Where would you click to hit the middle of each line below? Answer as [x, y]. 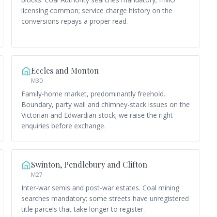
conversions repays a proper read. [74, 21]
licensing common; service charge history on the [97, 10]
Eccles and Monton [65, 70]
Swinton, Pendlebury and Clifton [89, 164]
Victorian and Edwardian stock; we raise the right [97, 115]
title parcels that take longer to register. [83, 209]
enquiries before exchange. [63, 126]
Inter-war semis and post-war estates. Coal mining [100, 188]
